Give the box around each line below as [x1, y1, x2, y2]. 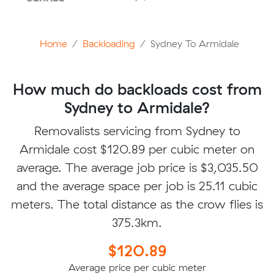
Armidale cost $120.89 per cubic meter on [20, 141, 254, 157]
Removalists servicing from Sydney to [34, 122, 240, 138]
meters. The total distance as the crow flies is [11, 196, 263, 212]
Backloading [83, 37, 135, 50]
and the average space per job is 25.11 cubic [17, 177, 257, 193]
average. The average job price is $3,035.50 [16, 159, 258, 175]
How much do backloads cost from [12, 79, 262, 98]
